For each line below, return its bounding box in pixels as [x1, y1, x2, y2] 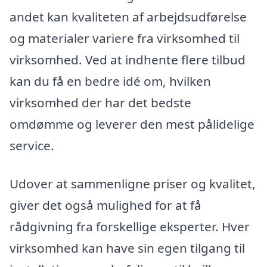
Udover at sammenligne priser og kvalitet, [10, 175, 256, 192]
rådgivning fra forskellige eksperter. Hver [10, 218, 250, 235]
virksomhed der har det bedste [10, 94, 191, 111]
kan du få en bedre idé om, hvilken [10, 72, 211, 89]
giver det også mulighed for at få [10, 196, 201, 213]
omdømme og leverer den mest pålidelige [10, 115, 254, 132]
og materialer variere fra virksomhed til [10, 29, 240, 46]
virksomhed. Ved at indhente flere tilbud [10, 51, 246, 68]
